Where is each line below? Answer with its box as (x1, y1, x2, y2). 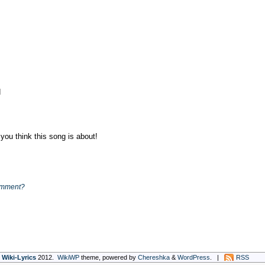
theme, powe (79, 254, 118, 261)
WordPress (177, 254, 210, 261)
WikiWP (57, 254, 79, 261)
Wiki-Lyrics (2, 254, 36, 261)
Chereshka (138, 254, 170, 261)
